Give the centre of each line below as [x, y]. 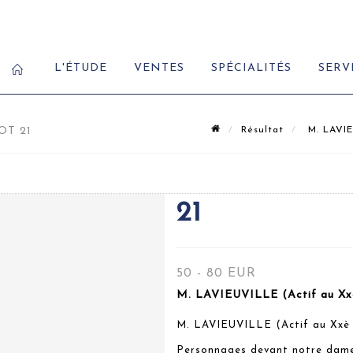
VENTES [159, 68]
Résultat [262, 130]
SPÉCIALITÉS [251, 68]
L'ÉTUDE [81, 68]
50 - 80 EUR [216, 273]
